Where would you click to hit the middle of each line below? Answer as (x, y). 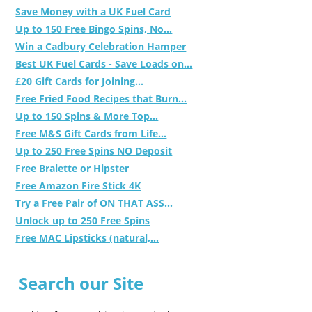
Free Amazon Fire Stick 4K (78, 185)
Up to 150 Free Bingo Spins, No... (94, 29)
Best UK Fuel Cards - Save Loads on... (104, 63)
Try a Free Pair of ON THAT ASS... (94, 203)
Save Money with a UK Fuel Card (93, 11)
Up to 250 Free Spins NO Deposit (94, 150)
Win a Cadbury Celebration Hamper (101, 46)
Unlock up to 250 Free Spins (83, 220)
